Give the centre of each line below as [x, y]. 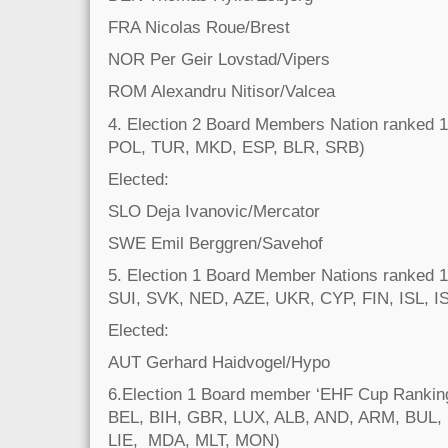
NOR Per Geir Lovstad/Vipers [224, 59]
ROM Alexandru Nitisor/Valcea [226, 91]
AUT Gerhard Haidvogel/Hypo [224, 362]
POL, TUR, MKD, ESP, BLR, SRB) [236, 146]
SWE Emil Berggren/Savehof [215, 242]
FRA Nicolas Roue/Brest [204, 27]
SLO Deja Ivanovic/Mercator [219, 210]
